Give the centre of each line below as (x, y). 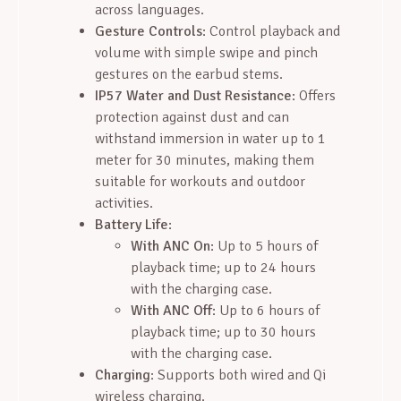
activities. (124, 204)
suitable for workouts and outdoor (200, 182)
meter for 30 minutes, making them (205, 161)
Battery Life (132, 225)
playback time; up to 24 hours (223, 268)
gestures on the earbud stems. (189, 75)
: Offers (314, 96)
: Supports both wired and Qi (238, 375)
